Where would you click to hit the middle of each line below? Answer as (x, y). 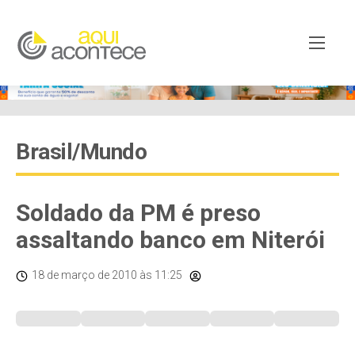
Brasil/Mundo (81, 152)
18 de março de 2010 (84, 275)
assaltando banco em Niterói (170, 240)
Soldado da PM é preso (138, 213)
